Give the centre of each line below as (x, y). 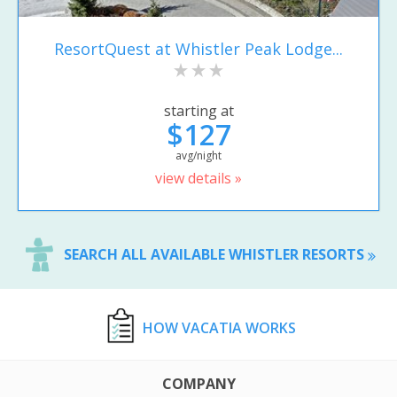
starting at (198, 110)
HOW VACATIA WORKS (219, 327)
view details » (198, 178)
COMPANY (198, 383)
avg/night (198, 155)
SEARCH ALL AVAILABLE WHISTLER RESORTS (215, 254)
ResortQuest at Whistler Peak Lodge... (198, 49)
